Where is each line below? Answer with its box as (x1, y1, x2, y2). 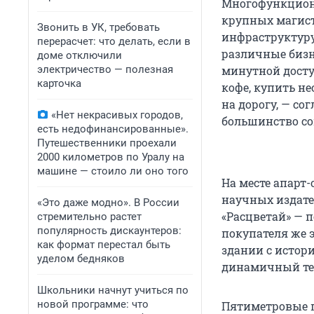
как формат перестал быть (37, 238, 170, 251)
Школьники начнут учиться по (37, 284, 189, 296)
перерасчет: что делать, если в (37, 35, 191, 48)
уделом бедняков (37, 252, 125, 265)
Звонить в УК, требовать (37, 21, 160, 34)
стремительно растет (37, 210, 142, 223)
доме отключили (37, 49, 122, 62)
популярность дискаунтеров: (37, 224, 182, 237)
